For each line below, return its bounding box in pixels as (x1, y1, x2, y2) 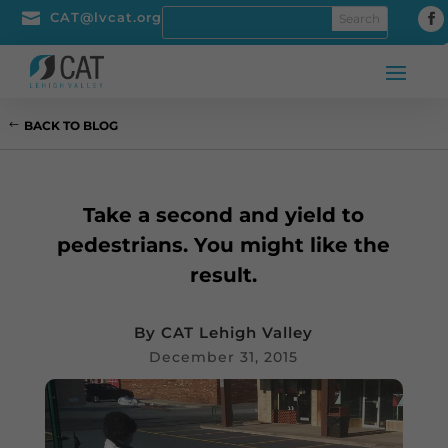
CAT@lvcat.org (50, 9, 163, 25)
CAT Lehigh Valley (161, 322, 314, 342)
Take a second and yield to (83, 202, 365, 227)
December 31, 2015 (149, 347, 299, 366)
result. (190, 262, 258, 287)
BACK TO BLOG (24, 117, 118, 133)
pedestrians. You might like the (57, 232, 391, 257)
